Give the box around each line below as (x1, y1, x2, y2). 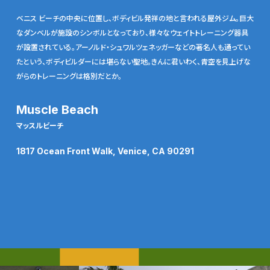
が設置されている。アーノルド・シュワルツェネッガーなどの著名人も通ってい (16, 42, 250, 52)
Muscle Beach (16, 102, 98, 118)
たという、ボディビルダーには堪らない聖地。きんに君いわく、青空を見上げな (16, 56, 251, 67)
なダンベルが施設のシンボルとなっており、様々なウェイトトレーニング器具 (16, 27, 248, 38)
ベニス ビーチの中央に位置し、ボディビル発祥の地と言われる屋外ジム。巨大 (16, 13, 254, 24)
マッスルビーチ (16, 120, 63, 131)
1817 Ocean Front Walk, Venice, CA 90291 (16, 146, 194, 157)
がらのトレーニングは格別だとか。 (16, 71, 122, 81)
